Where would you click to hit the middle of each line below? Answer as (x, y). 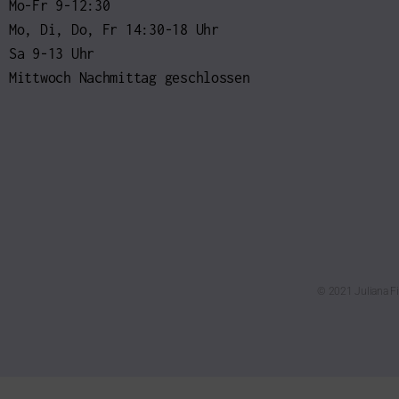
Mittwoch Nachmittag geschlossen (130, 78)
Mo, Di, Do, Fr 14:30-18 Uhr (114, 30)
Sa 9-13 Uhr (52, 54)
